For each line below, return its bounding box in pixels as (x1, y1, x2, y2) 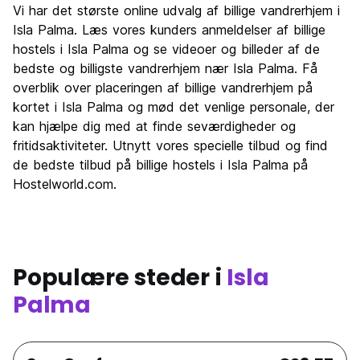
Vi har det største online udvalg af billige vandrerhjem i (13, 2, 340, 19)
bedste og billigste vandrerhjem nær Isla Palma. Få (13, 60, 317, 77)
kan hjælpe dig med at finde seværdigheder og (13, 118, 296, 135)
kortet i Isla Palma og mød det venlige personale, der (13, 99, 334, 116)
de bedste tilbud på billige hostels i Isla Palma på (13, 157, 308, 174)
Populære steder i (13, 262, 227, 294)
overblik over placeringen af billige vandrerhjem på (13, 80, 313, 96)
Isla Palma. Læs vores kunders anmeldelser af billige (13, 22, 325, 39)
